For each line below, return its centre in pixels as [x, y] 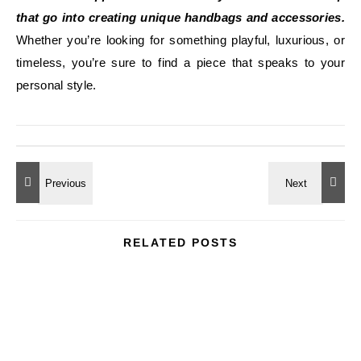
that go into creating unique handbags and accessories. [180, 17]
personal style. [56, 85]
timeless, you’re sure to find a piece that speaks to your [180, 62]
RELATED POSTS [180, 243]
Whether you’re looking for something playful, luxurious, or [180, 40]
